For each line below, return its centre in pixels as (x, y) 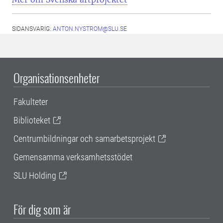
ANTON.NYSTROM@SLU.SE (90, 29)
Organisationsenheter (56, 78)
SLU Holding (35, 176)
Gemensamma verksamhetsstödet (73, 157)
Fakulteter (31, 102)
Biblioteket (32, 120)
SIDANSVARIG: (32, 29)
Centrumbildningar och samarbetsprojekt (84, 139)
